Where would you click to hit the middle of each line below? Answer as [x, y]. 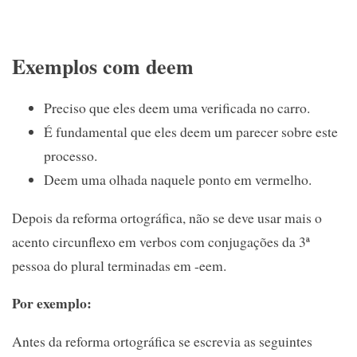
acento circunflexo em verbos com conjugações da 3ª [161, 241]
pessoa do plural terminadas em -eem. [119, 265]
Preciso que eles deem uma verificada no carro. [177, 107]
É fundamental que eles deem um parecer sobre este [191, 131]
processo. [71, 155]
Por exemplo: [52, 303]
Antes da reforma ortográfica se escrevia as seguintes [162, 341]
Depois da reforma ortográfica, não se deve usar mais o [167, 217]
